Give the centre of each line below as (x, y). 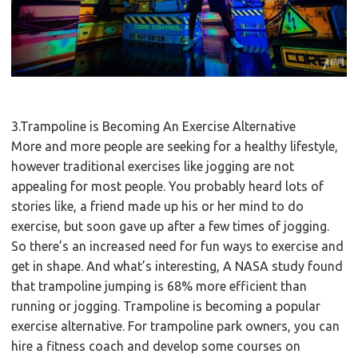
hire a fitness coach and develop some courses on (156, 346)
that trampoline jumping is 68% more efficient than (159, 286)
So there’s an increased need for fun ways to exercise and (178, 246)
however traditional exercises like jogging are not (153, 166)
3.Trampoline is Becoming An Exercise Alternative (154, 126)
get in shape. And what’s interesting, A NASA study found (177, 266)
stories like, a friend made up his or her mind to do (158, 206)
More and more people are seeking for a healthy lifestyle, (175, 146)
